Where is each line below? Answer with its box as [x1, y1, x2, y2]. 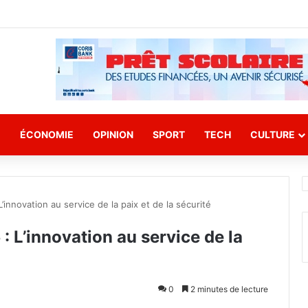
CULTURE [250, 129, 295, 140]
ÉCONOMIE [20, 129, 74, 140]
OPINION [93, 129, 133, 140]
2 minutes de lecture [188, 284, 268, 294]
